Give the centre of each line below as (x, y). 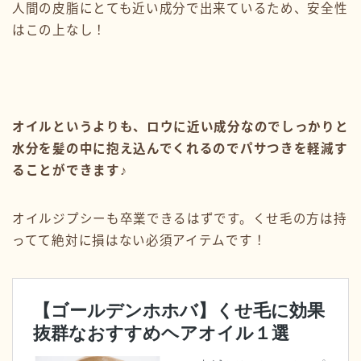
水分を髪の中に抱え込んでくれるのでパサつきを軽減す (180, 148)
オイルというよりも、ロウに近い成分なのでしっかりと (180, 127)
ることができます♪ (70, 170)
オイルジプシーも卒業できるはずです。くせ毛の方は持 (180, 218)
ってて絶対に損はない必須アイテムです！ (139, 240)
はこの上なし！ (59, 30)
